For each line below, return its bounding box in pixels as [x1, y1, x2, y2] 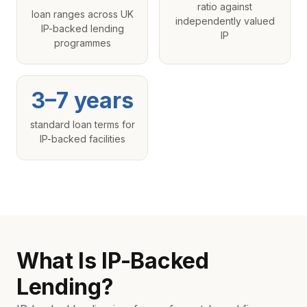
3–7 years [31, 87, 134, 114]
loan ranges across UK [31, 8, 134, 20]
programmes [53, 37, 111, 49]
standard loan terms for [29, 119, 135, 130]
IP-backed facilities [39, 133, 125, 145]
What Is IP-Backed [16, 247, 209, 274]
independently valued [175, 15, 275, 27]
